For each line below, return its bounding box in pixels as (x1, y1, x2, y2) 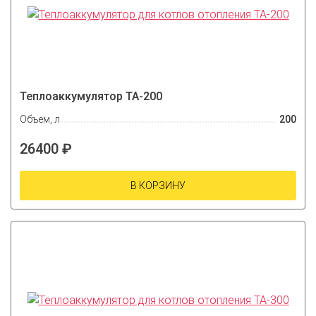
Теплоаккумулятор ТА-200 (20, 89, 162, 103)
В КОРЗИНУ (130, 180, 186, 192)
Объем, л (20, 114, 60, 126)
